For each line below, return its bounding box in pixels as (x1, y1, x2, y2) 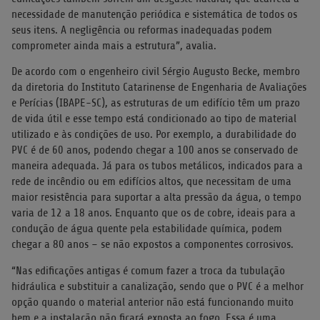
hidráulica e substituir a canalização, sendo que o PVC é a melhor (11, 279, 304, 293)
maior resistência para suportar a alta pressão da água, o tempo (11, 191, 301, 204)
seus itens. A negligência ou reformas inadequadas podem (11, 23, 272, 36)
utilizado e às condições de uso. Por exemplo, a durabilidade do (11, 128, 296, 141)
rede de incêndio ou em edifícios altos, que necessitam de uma (11, 175, 291, 189)
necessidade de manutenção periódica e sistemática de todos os (11, 7, 297, 21)
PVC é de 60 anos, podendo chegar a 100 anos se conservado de (11, 144, 298, 157)
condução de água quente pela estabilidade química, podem (11, 222, 282, 236)
